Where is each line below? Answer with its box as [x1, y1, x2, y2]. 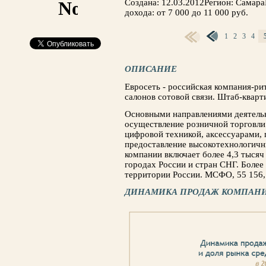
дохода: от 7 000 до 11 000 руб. [125, 8, 248, 17]
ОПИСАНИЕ [125, 64, 177, 74]
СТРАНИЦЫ [125, 35, 165, 43]
